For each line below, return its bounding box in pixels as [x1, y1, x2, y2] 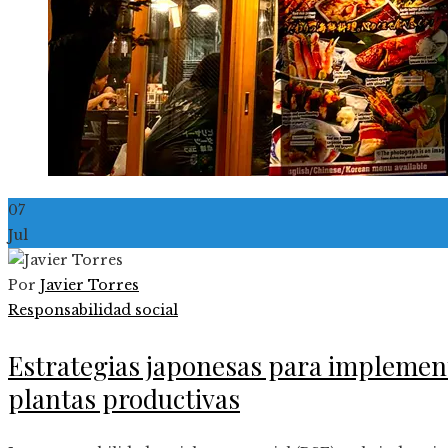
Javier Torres [40, 275, 139, 294]
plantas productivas [8, 380, 240, 416]
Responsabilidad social [8, 300, 178, 319]
